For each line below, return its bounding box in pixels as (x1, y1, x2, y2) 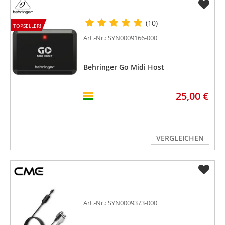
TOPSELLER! (13, 22, 41, 29)
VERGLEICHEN (156, 133, 204, 143)
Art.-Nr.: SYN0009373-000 (83, 198, 158, 207)
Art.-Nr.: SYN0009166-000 (83, 33, 158, 42)
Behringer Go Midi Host (83, 62, 165, 72)
